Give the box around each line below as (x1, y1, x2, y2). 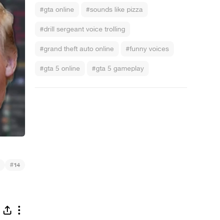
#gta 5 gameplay (92, 64, 144, 73)
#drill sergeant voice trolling (40, 25, 125, 34)
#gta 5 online (40, 64, 80, 73)
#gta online (40, 5, 74, 14)
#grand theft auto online (40, 44, 114, 54)
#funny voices (126, 44, 169, 54)
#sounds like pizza (86, 5, 143, 14)
